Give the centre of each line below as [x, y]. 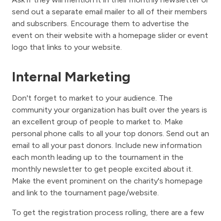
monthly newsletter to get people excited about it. [102, 169]
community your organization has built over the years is [110, 110]
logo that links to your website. [67, 47]
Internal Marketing [71, 77]
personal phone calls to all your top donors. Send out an [110, 134]
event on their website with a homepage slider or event [110, 36]
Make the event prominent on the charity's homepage [107, 181]
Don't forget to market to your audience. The [92, 98]
